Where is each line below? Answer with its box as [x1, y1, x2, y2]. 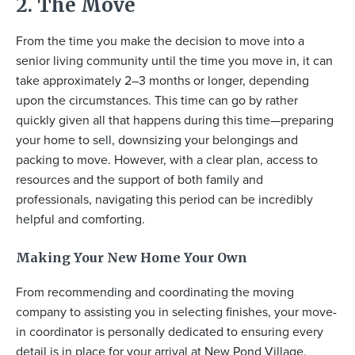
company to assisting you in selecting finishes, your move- [16, 303, 337, 322]
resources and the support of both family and [16, 170, 263, 189]
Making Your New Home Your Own [16, 250, 247, 266]
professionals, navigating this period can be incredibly [16, 190, 313, 209]
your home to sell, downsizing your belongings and [16, 131, 298, 150]
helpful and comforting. [16, 210, 145, 229]
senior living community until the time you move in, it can [16, 52, 333, 71]
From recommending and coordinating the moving [16, 283, 294, 302]
